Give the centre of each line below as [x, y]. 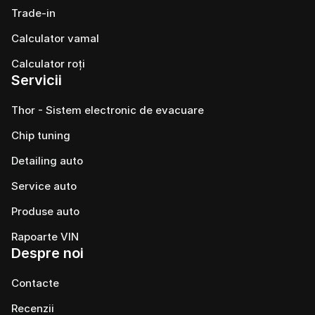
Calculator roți [48, 64]
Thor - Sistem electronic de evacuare [108, 110]
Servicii [37, 80]
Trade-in [33, 13]
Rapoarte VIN [45, 237]
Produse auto [45, 211]
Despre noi [47, 253]
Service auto [44, 186]
